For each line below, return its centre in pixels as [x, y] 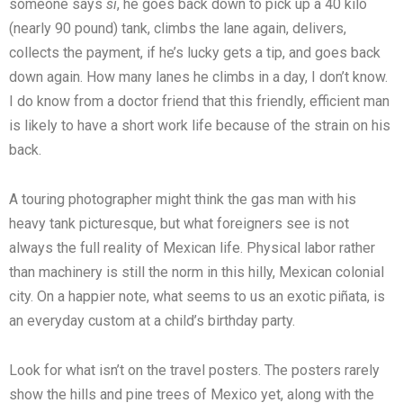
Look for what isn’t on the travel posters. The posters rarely [194, 371]
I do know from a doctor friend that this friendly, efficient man [199, 102]
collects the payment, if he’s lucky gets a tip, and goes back [195, 53]
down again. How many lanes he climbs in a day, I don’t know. [198, 77]
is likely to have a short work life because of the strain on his [200, 126]
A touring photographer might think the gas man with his [183, 200]
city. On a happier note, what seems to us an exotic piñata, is [197, 297]
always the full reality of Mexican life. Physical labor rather [192, 248]
